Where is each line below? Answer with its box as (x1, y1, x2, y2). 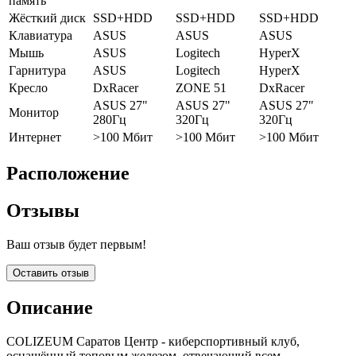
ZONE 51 (176, 81, 226, 95)
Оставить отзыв (13, 267, 89, 280)
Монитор (9, 106, 59, 120)
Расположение (6, 163, 130, 184)
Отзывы (6, 200, 79, 222)
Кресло (9, 81, 48, 95)
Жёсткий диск (9, 11, 86, 25)
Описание (6, 297, 93, 318)
